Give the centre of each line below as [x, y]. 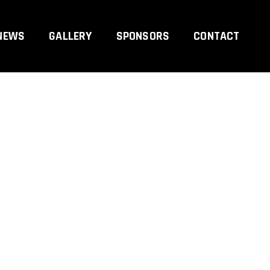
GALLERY [71, 36]
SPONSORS [143, 36]
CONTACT [217, 36]
